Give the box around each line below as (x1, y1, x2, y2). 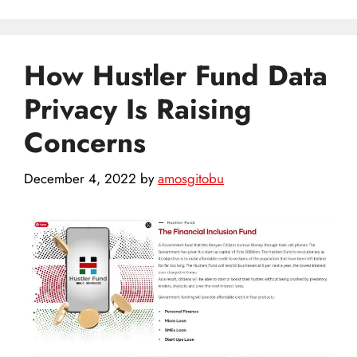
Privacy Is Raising (24, 89, 251, 130)
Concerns (24, 123, 146, 163)
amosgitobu (158, 168, 224, 188)
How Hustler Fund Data (24, 56, 328, 96)
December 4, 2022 (24, 168, 136, 188)
